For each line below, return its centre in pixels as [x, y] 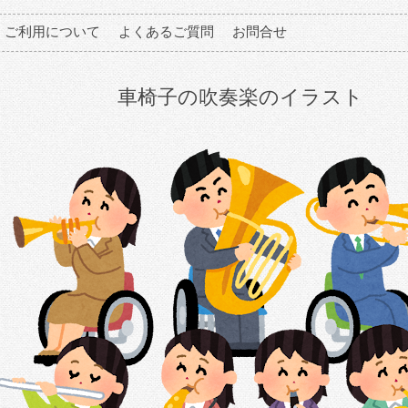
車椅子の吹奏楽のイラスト [240, 97]
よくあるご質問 [166, 31]
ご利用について [52, 31]
